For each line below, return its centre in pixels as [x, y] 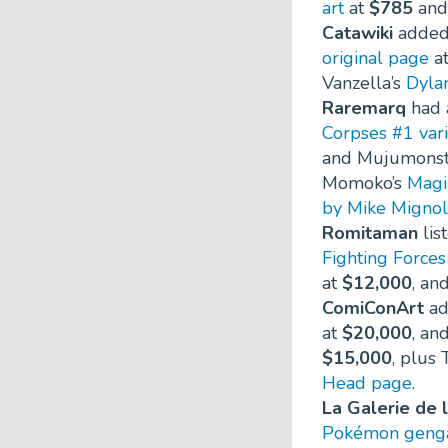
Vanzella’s [364, 83]
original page [375, 58]
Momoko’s [364, 183]
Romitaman [370, 233]
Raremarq [364, 108]
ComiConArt [373, 308]
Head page [367, 383]
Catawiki [357, 33]
